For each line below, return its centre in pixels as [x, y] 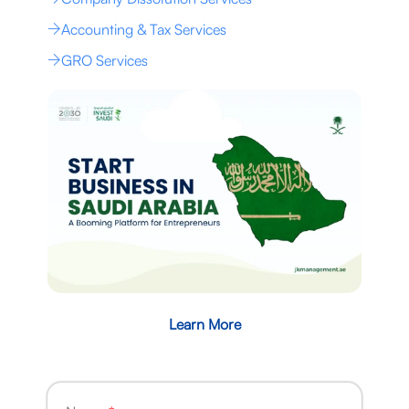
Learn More [204, 325]
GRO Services [104, 60]
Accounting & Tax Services [143, 29]
